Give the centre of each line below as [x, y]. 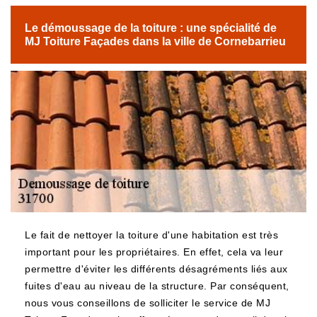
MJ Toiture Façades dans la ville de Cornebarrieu [155, 41]
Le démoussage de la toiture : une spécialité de [151, 28]
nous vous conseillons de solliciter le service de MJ [148, 303]
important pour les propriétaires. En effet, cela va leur [154, 252]
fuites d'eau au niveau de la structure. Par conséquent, [157, 286]
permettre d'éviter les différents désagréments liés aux [156, 269]
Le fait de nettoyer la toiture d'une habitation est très [151, 235]
